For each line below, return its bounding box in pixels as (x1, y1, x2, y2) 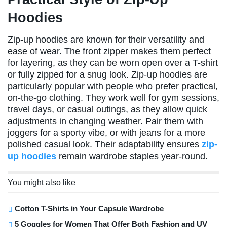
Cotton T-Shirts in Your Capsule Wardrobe (15, 204, 164, 213)
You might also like (8, 178, 75, 187)
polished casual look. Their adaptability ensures (8, 139, 202, 149)
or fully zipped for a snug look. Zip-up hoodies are (8, 69, 207, 80)
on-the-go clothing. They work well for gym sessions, (8, 92, 219, 103)
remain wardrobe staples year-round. (56, 150, 208, 161)
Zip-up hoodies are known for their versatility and (8, 34, 204, 45)
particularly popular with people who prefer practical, (8, 81, 218, 91)
